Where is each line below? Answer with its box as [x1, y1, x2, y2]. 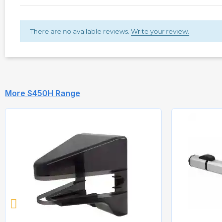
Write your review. [131, 27, 189, 36]
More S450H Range [5, 88, 80, 99]
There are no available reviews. [30, 27, 131, 36]
